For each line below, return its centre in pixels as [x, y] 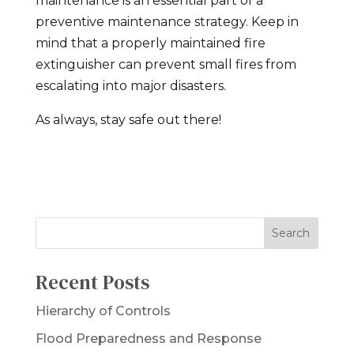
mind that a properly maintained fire [150, 43]
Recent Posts [92, 282]
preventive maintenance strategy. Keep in [167, 21]
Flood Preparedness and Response [148, 338]
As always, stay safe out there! [128, 119]
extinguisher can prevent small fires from [166, 64]
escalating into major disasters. [130, 85]
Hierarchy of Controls [103, 311]
